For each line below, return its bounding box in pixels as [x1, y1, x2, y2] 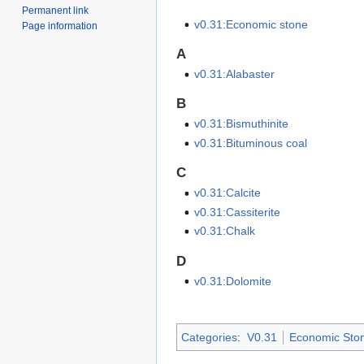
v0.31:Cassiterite [194, 205, 281, 219]
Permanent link [22, 4, 89, 16]
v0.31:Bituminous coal [194, 136, 308, 149]
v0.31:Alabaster [194, 67, 275, 81]
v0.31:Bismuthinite [194, 117, 289, 131]
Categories [181, 330, 237, 344]
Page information [22, 19, 98, 32]
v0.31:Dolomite [194, 274, 272, 288]
